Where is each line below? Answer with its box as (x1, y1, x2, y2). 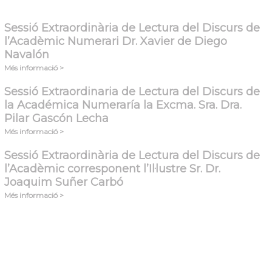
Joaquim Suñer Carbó (4, 175, 124, 189)
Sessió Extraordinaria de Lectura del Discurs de (4, 84, 260, 98)
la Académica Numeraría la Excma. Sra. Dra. (4, 98, 242, 112)
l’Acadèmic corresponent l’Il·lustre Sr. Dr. (4, 161, 221, 175)
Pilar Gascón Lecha (4, 111, 109, 125)
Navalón (4, 47, 50, 61)
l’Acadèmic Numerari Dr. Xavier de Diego (4, 34, 228, 48)
